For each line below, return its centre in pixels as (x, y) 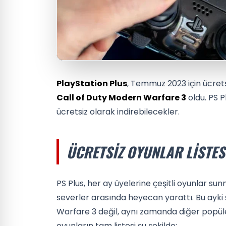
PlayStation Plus (92, 83)
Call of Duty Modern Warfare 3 (121, 97)
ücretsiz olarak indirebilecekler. (118, 111)
